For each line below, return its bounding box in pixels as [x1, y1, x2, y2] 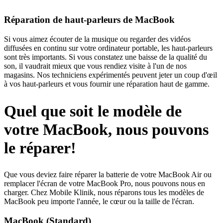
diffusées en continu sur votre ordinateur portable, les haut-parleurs [4, 44, 213, 53]
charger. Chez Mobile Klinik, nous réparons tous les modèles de [4, 188, 204, 197]
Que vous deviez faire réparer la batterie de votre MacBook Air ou [4, 170, 212, 179]
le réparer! [4, 138, 76, 157]
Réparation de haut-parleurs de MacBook [4, 14, 175, 25]
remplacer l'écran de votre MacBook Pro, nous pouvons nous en [4, 179, 205, 188]
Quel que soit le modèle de [4, 102, 182, 120]
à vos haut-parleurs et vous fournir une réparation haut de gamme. [4, 80, 210, 89]
